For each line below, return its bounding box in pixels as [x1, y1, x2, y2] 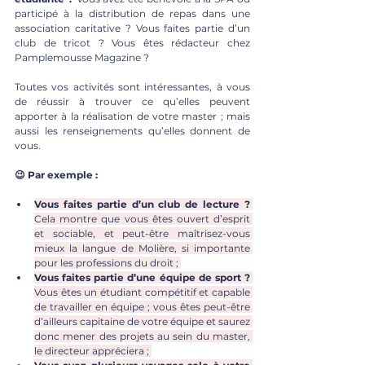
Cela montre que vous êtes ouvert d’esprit [34, 212, 250, 225]
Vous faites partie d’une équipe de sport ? [34, 270, 250, 284]
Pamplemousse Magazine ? [15, 51, 152, 64]
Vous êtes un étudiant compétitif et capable [34, 285, 250, 298]
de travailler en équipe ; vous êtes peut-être [34, 300, 250, 313]
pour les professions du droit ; [34, 256, 181, 269]
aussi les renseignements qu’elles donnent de [15, 124, 250, 137]
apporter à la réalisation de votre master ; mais [15, 109, 250, 122]
